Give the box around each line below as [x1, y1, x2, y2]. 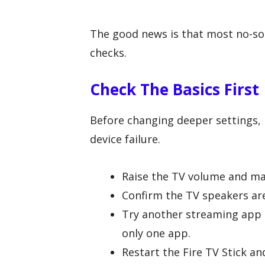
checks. [90, 46, 127, 60]
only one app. [122, 225, 190, 240]
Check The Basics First [90, 79, 259, 101]
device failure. [90, 132, 160, 147]
